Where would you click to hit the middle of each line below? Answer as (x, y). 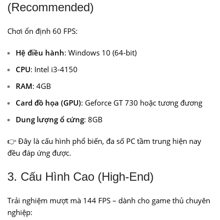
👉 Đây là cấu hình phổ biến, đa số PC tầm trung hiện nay (104, 141)
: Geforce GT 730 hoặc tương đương (142, 103)
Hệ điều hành (40, 53)
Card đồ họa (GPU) (48, 103)
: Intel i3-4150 (54, 69)
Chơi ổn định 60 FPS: (42, 31)
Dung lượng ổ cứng (50, 119)
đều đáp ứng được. (39, 153)
